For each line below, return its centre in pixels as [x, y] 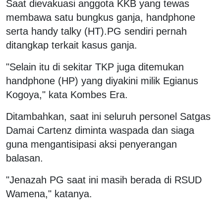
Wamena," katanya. [49, 194]
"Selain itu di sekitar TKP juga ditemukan [95, 67]
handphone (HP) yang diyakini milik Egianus [102, 81]
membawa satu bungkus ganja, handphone [101, 17]
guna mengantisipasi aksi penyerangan [91, 144]
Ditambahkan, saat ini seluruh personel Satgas [108, 116]
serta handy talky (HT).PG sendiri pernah [96, 31]
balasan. [25, 158]
